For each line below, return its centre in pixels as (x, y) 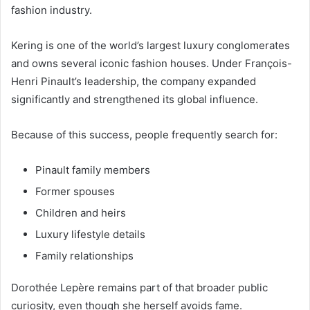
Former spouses (75, 192)
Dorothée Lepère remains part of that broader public (139, 288)
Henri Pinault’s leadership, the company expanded (134, 82)
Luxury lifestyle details (90, 235)
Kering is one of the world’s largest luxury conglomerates (151, 46)
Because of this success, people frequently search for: (144, 135)
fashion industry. (52, 10)
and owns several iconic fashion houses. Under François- (152, 64)
